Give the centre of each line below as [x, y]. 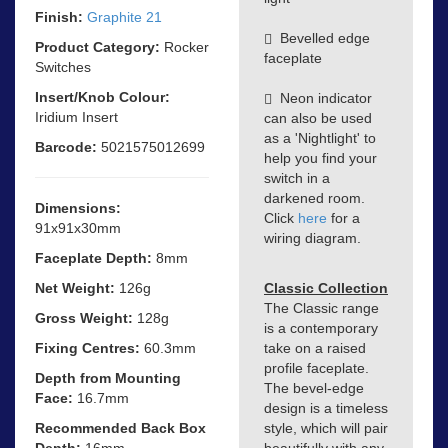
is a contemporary [321, 328]
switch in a [297, 178]
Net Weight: [75, 287]
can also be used [318, 118]
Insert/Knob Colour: [102, 96]
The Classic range [321, 308]
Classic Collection [326, 288]
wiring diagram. [312, 238]
